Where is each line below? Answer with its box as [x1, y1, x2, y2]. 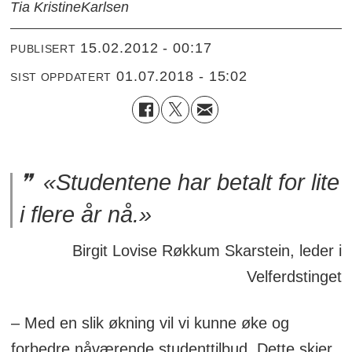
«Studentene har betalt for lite [37, 168, 340, 195]
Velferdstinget [246, 267, 342, 285]
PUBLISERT [10, 42, 76, 56]
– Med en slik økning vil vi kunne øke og [10, 313, 289, 332]
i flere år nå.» [20, 200, 152, 227]
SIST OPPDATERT [10, 71, 112, 84]
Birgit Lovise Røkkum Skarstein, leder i [71, 241, 342, 259]
